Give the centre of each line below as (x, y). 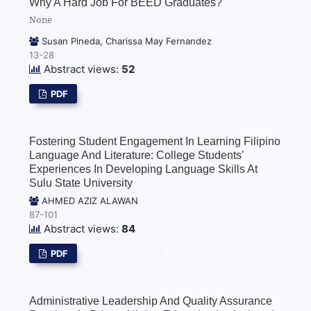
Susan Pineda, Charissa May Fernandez (126, 41)
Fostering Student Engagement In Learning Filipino (155, 142)
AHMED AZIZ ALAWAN (89, 201)
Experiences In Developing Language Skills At (144, 169)
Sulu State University (81, 183)
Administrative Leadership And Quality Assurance (151, 301)
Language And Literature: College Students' (137, 155)
